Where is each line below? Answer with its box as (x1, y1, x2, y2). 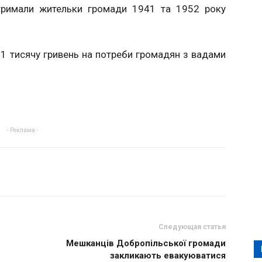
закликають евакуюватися (110, 250, 226, 261)
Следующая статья (158, 223, 226, 231)
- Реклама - (6, 127, 38, 133)
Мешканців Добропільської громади (66, 238, 226, 249)
